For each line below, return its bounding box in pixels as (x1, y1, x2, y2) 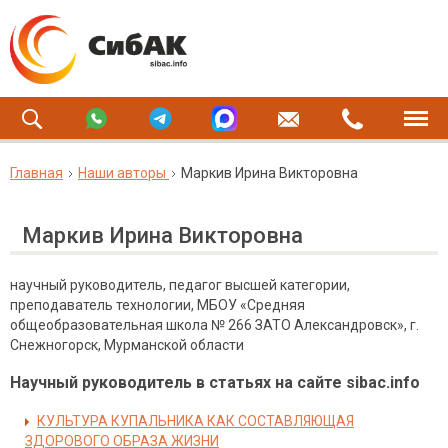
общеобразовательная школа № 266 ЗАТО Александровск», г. (10, 317, 419, 333)
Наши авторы (78, 165, 166, 181)
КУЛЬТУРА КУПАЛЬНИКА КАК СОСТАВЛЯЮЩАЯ (37, 413, 354, 429)
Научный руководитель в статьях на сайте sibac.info (10, 373, 420, 392)
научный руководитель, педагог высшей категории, (10, 277, 350, 293)
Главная (10, 165, 63, 181)
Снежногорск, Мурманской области (10, 337, 244, 353)
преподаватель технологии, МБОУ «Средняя (10, 297, 305, 313)
